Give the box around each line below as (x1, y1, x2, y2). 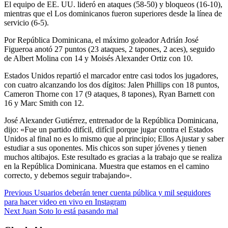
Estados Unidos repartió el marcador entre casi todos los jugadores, (4, 71, 218, 80)
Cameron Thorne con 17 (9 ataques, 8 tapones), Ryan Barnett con (4, 89, 215, 98)
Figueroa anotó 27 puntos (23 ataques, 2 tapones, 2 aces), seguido (4, 44, 215, 53)
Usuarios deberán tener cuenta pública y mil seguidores (32, 188, 211, 197)
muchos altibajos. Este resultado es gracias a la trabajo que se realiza (4, 152, 222, 161)
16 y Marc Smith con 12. (4, 98, 84, 107)
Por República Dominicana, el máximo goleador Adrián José (4, 35, 198, 44)
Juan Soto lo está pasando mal (20, 206, 118, 215)
